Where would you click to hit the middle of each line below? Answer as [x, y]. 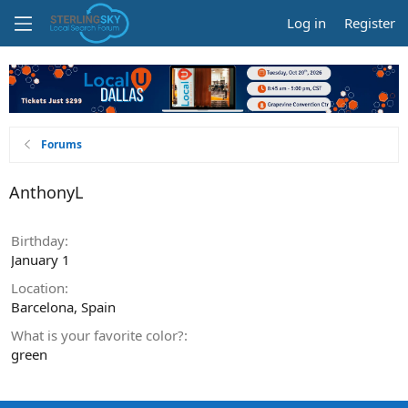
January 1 [41, 259]
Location [38, 287]
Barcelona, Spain [63, 306]
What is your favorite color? [97, 335]
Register [370, 23]
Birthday [38, 240]
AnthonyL [46, 192]
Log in [306, 23]
